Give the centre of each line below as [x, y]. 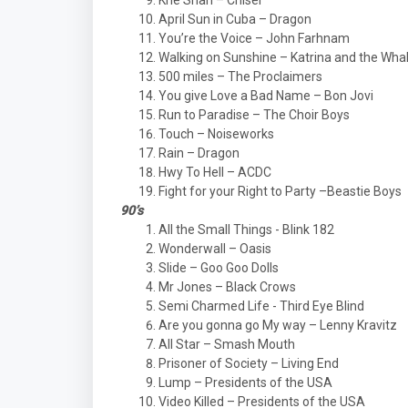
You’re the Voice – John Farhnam [254, 38]
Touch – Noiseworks [216, 134]
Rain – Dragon [199, 153]
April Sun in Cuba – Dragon [235, 19]
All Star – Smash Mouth [227, 344]
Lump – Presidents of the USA [245, 382]
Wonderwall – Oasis [215, 249]
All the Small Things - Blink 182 [246, 229]
